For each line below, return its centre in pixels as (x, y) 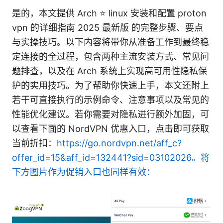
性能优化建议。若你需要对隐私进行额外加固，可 (111, 114)
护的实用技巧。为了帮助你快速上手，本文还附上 (111, 86)
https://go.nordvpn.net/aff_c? (119, 143)
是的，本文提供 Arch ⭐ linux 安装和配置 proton (109, 13)
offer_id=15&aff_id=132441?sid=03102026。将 (111, 158)
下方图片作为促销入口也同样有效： (84, 172)
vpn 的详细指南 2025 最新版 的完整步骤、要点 (108, 28)
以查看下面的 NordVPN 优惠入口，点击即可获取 (111, 129)
